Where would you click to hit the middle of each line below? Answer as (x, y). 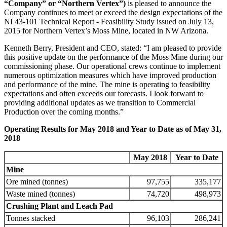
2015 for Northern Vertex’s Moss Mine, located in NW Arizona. (107, 31)
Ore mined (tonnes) (37, 182)
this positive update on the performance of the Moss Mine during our (113, 57)
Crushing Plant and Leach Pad (60, 206)
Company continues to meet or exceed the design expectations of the (113, 13)
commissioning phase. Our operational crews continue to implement (112, 66)
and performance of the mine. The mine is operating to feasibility (107, 85)
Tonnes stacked (31, 218)
